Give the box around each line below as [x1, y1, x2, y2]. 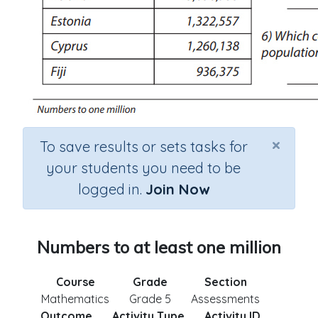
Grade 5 [129, 292, 171, 306]
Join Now [145, 180, 209, 198]
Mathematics [41, 292, 109, 306]
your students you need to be [46, 159, 241, 177]
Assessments [191, 292, 260, 306]
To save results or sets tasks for [39, 138, 248, 155]
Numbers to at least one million [37, 236, 281, 258]
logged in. [77, 180, 146, 198]
